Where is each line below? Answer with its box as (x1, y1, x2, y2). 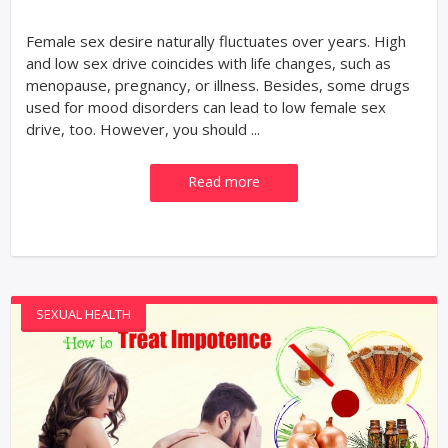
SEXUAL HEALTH (36, 304, 131, 323)
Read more (188, 171, 260, 191)
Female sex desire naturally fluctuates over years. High (26, 30, 406, 51)
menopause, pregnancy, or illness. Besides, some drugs (26, 74, 410, 95)
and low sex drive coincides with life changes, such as (26, 52, 391, 73)
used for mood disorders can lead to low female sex (26, 96, 386, 117)
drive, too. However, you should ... (26, 118, 260, 139)
